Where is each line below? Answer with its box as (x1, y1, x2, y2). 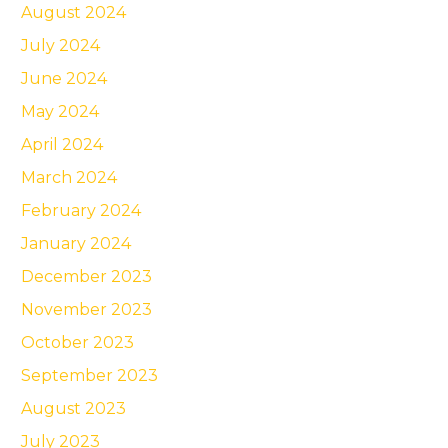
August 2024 (21, 2, 126, 22)
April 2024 (21, 134, 103, 154)
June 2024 (21, 68, 107, 88)
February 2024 (21, 200, 141, 220)
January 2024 (21, 233, 131, 253)
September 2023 (21, 365, 158, 385)
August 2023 (21, 398, 126, 418)
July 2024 (21, 35, 100, 55)
